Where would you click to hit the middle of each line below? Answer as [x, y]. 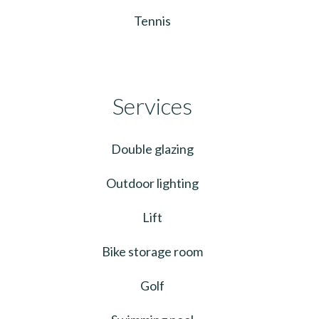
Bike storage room [152, 251]
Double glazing [152, 148]
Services [152, 105]
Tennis [152, 20]
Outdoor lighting [152, 183]
